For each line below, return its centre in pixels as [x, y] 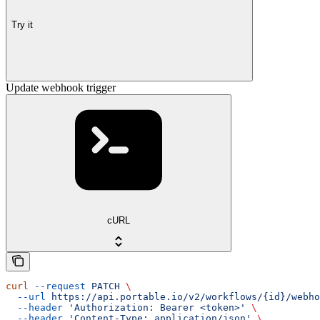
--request [57, 286]
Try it [22, 25]
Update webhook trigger [61, 87]
